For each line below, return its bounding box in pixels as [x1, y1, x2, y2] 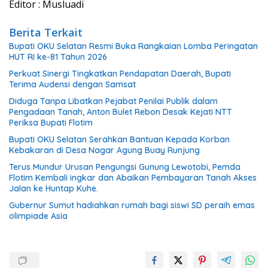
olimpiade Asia [9, 211, 68, 221]
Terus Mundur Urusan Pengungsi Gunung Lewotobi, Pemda [9, 162, 240, 172]
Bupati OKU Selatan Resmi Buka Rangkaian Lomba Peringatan [9, 41, 258, 51]
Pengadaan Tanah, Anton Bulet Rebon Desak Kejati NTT [9, 106, 232, 117]
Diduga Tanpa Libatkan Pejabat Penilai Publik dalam [9, 96, 218, 106]
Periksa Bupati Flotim [9, 117, 93, 128]
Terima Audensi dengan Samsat [9, 79, 136, 90]
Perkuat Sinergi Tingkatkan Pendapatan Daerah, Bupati [9, 68, 231, 79]
